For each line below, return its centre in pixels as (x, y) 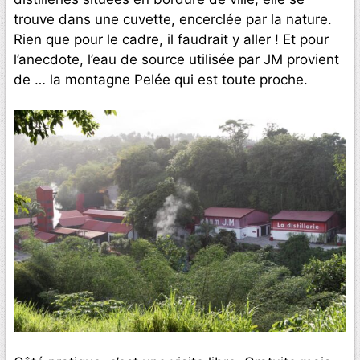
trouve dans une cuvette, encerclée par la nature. (173, 19)
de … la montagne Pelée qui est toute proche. (161, 79)
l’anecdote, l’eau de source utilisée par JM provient (176, 59)
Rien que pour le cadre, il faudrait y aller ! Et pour (171, 39)
